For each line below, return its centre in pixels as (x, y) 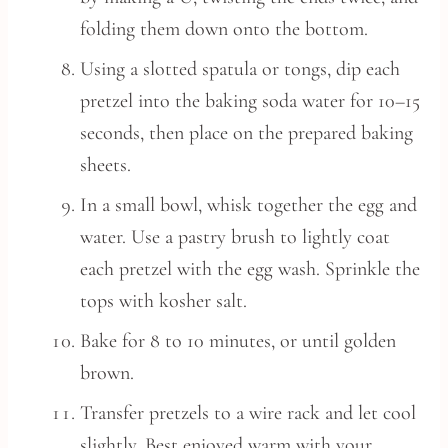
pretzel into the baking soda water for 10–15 (250, 101)
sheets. (105, 165)
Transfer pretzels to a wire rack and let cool (248, 413)
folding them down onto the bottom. (224, 29)
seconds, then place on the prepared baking (246, 133)
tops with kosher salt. (163, 301)
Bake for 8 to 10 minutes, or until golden (238, 341)
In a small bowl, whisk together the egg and (248, 205)
